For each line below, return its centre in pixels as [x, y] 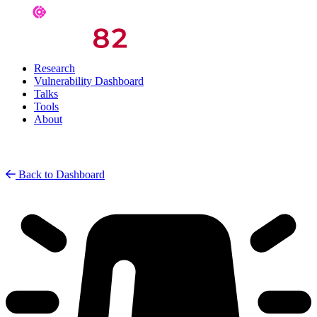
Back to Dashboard [62, 174]
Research [54, 68]
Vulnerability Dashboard [89, 81]
